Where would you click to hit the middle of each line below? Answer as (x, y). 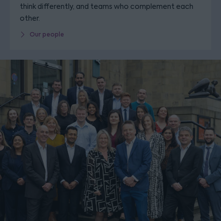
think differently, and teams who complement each (107, 6)
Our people (47, 34)
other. (30, 18)
